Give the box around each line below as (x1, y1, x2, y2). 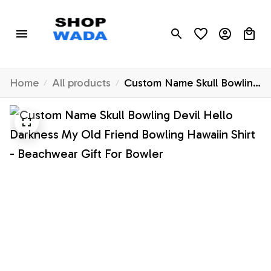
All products (52, 76, 111, 90)
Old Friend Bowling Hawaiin (124, 110, 257, 124)
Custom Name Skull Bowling (124, 76, 260, 90)
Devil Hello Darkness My (124, 93, 241, 107)
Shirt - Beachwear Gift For (124, 127, 249, 141)
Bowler (124, 144, 157, 158)
